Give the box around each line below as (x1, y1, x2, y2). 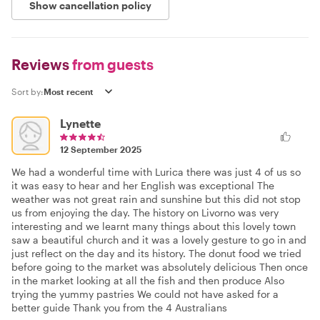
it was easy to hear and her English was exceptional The (11, 179, 274, 191)
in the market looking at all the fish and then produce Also (11, 274, 284, 286)
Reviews (11, 56, 69, 73)
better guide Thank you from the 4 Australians (11, 301, 227, 314)
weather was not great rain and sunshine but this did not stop (11, 193, 301, 205)
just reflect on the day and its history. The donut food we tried (11, 247, 301, 259)
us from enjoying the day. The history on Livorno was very (11, 206, 279, 219)
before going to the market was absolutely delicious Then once (11, 261, 308, 273)
